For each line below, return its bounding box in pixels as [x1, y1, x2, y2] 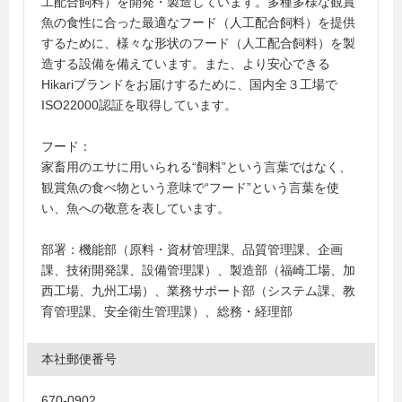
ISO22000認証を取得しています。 [41, 98, 237, 112]
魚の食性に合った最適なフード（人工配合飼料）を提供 [41, 15, 355, 30]
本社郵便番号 [41, 352, 117, 366]
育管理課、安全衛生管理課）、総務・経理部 [41, 304, 293, 319]
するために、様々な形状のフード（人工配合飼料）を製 [41, 36, 355, 50]
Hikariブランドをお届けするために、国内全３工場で [41, 77, 337, 92]
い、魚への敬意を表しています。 [41, 201, 230, 215]
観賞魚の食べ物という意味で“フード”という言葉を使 [41, 180, 339, 195]
